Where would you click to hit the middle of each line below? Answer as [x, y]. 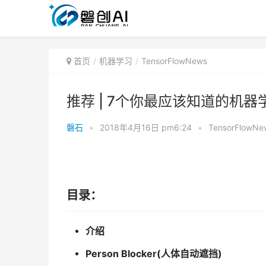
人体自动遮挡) [191, 254]
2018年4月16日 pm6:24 [146, 127]
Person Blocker [121, 254]
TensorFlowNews [174, 61]
